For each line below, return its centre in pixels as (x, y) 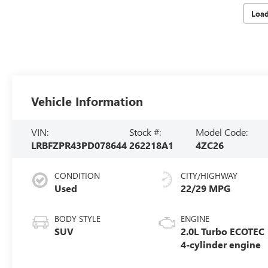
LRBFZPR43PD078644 (79, 145)
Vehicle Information (87, 100)
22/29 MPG (206, 188)
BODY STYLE (78, 218)
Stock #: (145, 132)
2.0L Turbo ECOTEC (223, 231)
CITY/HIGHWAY (209, 175)
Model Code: (222, 132)
